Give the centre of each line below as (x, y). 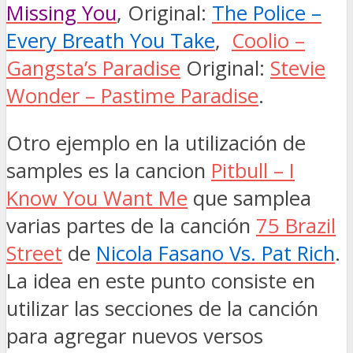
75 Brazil (296, 226)
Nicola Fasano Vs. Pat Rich (216, 254)
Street (34, 254)
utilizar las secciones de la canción (162, 309)
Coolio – (268, 40)
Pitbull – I (253, 171)
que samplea (249, 199)
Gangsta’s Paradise (93, 68)
